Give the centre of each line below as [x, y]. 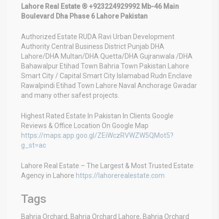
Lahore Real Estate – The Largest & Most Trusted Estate [107, 165]
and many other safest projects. [70, 95]
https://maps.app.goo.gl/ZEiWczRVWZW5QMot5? [97, 135]
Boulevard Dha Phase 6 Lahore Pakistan [84, 16]
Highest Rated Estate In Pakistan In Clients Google [97, 116]
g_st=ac [33, 145]
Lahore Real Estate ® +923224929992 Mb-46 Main [100, 6]
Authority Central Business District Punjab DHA [93, 46]
